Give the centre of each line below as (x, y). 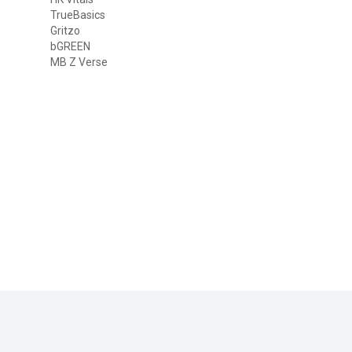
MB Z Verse (79, 62)
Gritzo (66, 30)
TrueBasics (78, 15)
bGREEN (71, 46)
